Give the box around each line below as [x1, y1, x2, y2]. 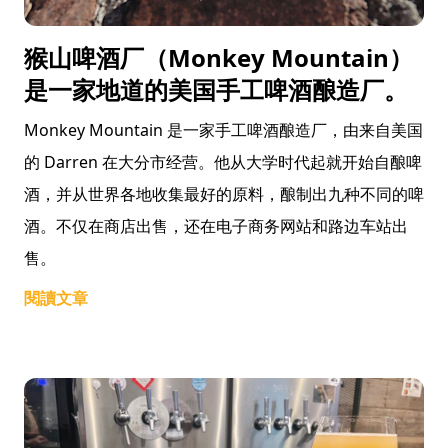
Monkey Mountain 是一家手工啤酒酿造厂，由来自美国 [24, 119, 423, 141]
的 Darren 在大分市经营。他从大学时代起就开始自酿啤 [24, 151, 422, 173]
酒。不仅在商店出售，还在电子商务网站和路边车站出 [24, 215, 408, 237]
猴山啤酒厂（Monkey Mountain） [24, 41, 413, 74]
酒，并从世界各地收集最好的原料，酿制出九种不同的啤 [24, 183, 424, 205]
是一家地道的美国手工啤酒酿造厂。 [24, 73, 408, 106]
